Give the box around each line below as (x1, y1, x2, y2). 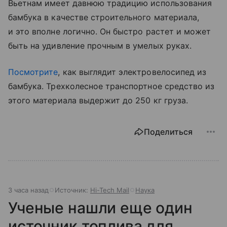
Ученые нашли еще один (8, 198, 193, 217)
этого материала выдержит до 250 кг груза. (8, 95, 188, 105)
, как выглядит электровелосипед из (58, 66, 207, 77)
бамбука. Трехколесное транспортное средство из (8, 81, 215, 91)
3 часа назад (8, 185, 49, 194)
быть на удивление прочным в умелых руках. (8, 40, 192, 51)
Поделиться (144, 126, 193, 137)
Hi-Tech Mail (90, 185, 129, 194)
